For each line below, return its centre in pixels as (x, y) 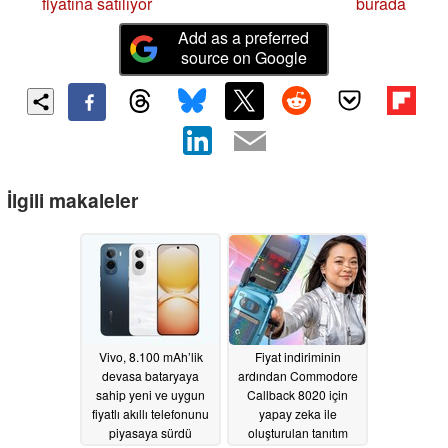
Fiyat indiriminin (297, 357)
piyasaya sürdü (150, 433)
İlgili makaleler (72, 200)
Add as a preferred (244, 37)
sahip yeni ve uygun (150, 395)
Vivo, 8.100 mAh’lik (150, 357)
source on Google (243, 57)
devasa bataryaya (150, 376)
